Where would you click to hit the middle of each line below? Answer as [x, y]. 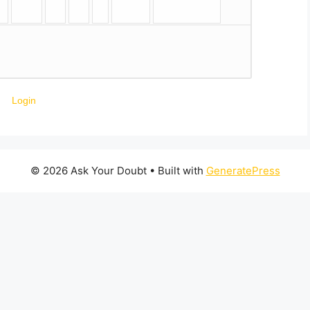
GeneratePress [243, 171]
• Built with [176, 171]
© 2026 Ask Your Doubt [88, 171]
